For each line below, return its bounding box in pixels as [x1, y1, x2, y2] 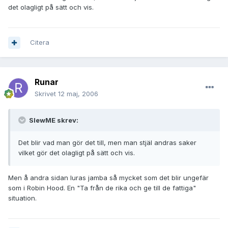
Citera [30, 38, 49, 47]
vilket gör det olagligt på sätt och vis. [18, 149, 135, 157]
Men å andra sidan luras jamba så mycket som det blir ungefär [8, 174, 209, 182]
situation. [8, 194, 37, 203]
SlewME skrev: [27, 116, 78, 125]
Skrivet [35, 90, 58, 98]
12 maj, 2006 [58, 90, 98, 98]
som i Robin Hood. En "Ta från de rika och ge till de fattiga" [8, 184, 196, 192]
